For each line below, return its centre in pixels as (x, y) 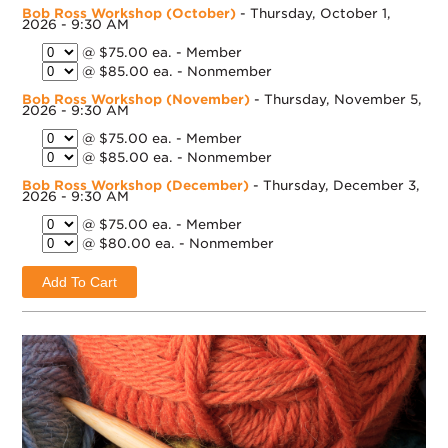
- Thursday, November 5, (336, 100)
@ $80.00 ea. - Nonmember (176, 244)
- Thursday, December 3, (335, 186)
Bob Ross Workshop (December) (136, 186)
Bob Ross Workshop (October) (129, 14)
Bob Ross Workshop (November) (136, 100)
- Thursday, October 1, (314, 14)
